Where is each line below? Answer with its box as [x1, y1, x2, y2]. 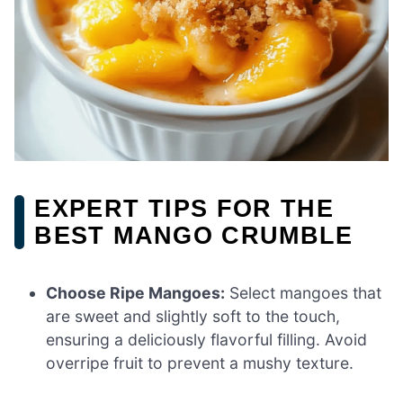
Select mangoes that [225, 282, 382, 302]
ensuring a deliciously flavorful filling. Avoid [46, 329, 368, 349]
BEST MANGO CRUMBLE [34, 221, 354, 250]
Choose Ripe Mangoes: [46, 282, 226, 302]
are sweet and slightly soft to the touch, [46, 306, 341, 326]
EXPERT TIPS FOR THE [34, 194, 335, 223]
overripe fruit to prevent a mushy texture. [46, 353, 354, 372]
